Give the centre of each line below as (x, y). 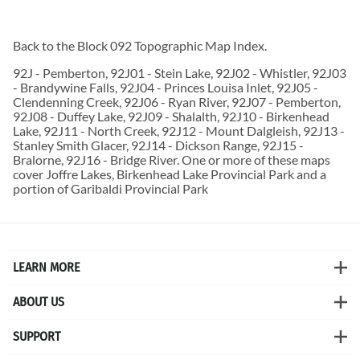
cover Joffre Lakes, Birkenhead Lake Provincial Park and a (170, 174)
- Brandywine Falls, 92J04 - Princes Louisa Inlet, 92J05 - (166, 87)
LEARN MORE (47, 268)
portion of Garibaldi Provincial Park (110, 188)
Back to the (45, 45)
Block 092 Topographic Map (154, 45)
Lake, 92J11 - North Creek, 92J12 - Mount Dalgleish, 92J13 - (179, 130)
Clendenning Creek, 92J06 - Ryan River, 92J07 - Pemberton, (177, 101)
